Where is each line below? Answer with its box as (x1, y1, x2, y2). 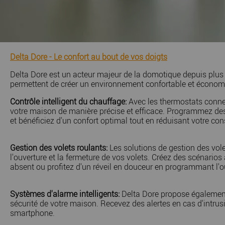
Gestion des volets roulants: (10, 142, 107, 154)
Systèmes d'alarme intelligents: (10, 188, 120, 200)
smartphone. (10, 207, 55, 219)
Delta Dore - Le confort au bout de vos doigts (10, 51, 167, 63)
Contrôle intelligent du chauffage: (10, 96, 127, 107)
